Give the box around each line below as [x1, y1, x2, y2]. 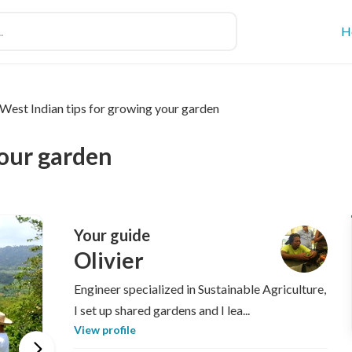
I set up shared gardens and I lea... [73, 302, 250, 317]
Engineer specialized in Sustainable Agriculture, [73, 281, 326, 296]
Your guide [73, 225, 150, 244]
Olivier [73, 246, 144, 273]
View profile [73, 323, 136, 336]
